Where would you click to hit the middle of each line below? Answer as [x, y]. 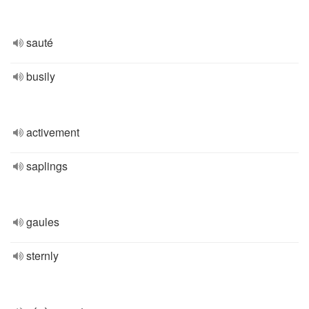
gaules [43, 222]
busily [41, 76]
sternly [42, 256]
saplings [47, 166]
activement [53, 132]
